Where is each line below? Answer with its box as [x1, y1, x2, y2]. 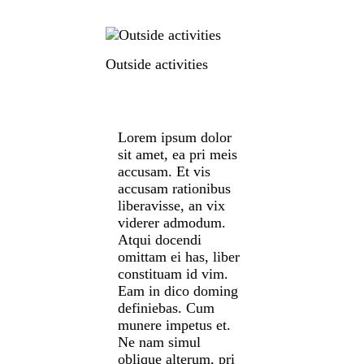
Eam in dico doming [118, 282, 238, 299]
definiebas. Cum [118, 299, 214, 316]
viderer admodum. [118, 214, 226, 231]
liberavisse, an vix [118, 197, 225, 214]
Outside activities [106, 55, 208, 72]
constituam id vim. [118, 265, 228, 282]
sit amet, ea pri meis [118, 145, 237, 162]
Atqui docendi [118, 231, 201, 248]
